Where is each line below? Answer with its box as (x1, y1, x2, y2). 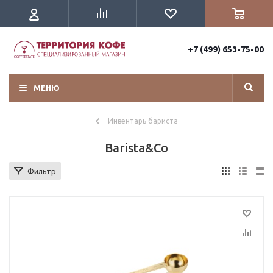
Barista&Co (105, 141, 168, 155)
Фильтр (27, 167, 56, 175)
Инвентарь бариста (107, 117, 178, 125)
